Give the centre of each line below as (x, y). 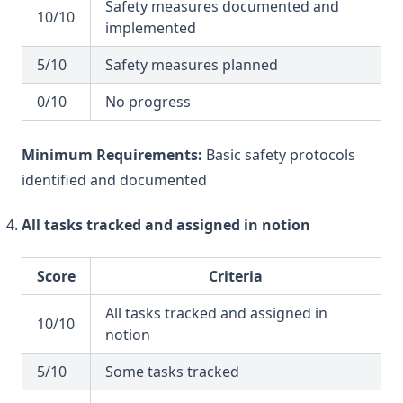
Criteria (236, 276)
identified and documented (114, 180)
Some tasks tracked (172, 372)
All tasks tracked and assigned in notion (166, 225)
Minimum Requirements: (112, 155)
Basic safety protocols (279, 155)
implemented (151, 28)
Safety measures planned (192, 65)
